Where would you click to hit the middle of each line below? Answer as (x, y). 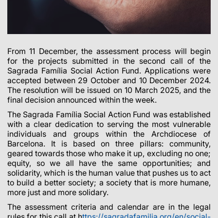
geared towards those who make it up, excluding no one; (109, 153)
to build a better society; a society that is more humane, (109, 182)
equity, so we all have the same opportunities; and (109, 163)
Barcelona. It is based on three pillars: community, (109, 143)
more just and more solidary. (58, 192)
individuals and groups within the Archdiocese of (109, 134)
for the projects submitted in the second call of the (109, 61)
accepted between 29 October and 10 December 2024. (109, 80)
